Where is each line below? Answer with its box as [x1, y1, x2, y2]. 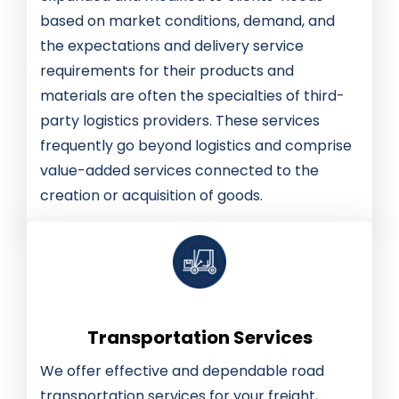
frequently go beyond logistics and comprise [40, 135, 352, 157]
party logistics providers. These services [40, 110, 320, 132]
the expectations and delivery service [40, 36, 304, 57]
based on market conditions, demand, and [40, 11, 335, 32]
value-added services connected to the [40, 160, 319, 182]
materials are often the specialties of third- [40, 85, 345, 107]
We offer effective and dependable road [40, 361, 324, 382]
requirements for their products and [40, 61, 294, 82]
